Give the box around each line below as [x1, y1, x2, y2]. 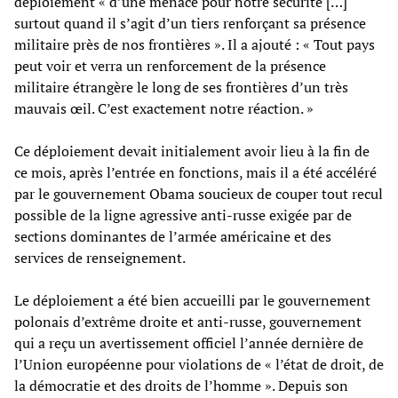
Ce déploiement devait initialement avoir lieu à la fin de [14, 140, 370, 161]
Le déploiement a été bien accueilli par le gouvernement [14, 290, 370, 310]
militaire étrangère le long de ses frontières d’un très [14, 76, 348, 97]
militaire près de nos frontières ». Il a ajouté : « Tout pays [14, 34, 375, 54]
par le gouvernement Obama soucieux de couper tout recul [14, 183, 383, 203]
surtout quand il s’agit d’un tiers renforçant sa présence [14, 12, 366, 33]
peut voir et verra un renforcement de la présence [14, 55, 326, 76]
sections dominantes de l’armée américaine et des [14, 226, 331, 246]
